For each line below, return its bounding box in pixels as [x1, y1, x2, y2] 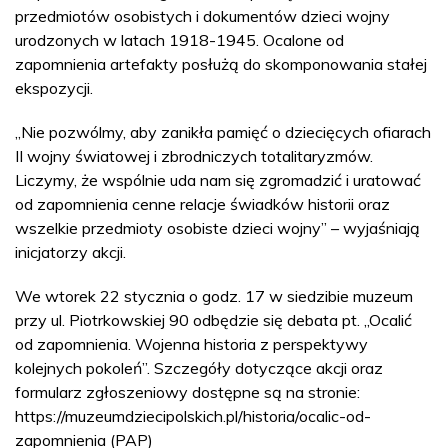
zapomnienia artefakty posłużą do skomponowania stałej [15, 53, 427, 74]
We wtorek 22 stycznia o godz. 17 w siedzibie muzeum [15, 285, 413, 306]
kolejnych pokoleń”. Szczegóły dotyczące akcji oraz [15, 357, 383, 378]
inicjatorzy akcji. [15, 241, 126, 262]
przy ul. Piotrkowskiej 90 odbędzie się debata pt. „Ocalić [15, 309, 412, 330]
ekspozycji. [15, 77, 93, 98]
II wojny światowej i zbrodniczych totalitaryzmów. [15, 145, 373, 166]
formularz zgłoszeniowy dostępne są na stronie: [15, 381, 360, 402]
